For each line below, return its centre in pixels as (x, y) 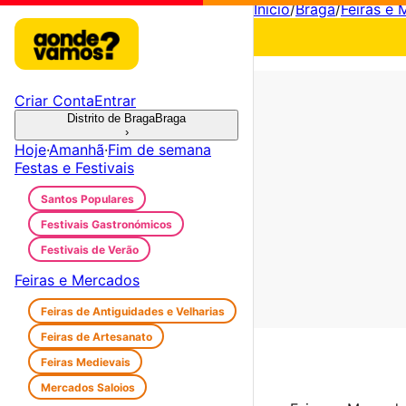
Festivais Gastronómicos (106, 224)
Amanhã (77, 150)
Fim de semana (159, 150)
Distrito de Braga (111, 118)
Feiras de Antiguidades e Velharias (132, 311)
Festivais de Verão (89, 249)
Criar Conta (54, 101)
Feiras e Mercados (77, 280)
